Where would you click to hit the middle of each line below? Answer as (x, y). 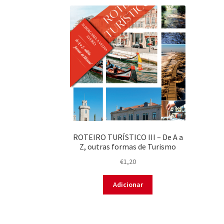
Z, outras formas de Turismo (128, 147)
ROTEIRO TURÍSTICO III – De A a (128, 137)
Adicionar (128, 185)
